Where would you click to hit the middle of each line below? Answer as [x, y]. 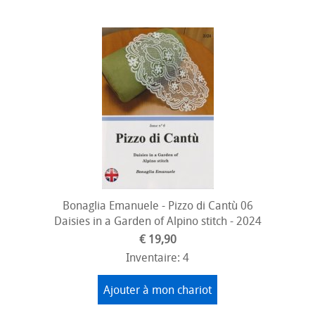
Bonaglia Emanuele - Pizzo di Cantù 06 [157, 205]
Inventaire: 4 [157, 257]
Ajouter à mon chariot [157, 290]
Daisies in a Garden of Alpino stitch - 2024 [157, 221]
